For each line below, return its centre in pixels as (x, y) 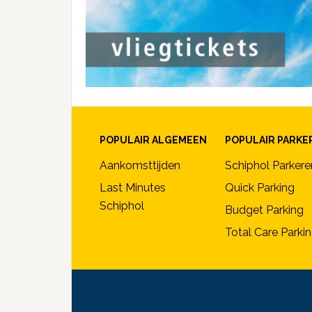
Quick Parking (260, 188)
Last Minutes (133, 188)
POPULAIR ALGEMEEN (153, 140)
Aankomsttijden (140, 166)
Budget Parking (264, 210)
